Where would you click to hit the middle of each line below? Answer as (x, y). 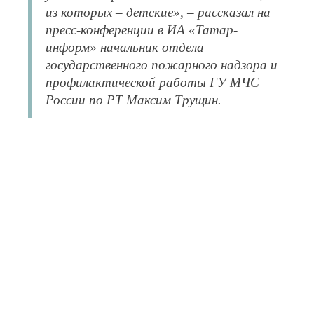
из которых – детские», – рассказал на (158, 12)
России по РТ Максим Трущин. (134, 100)
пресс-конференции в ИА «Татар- (142, 29)
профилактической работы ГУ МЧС (152, 82)
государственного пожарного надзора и (162, 64)
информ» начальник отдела (125, 47)
